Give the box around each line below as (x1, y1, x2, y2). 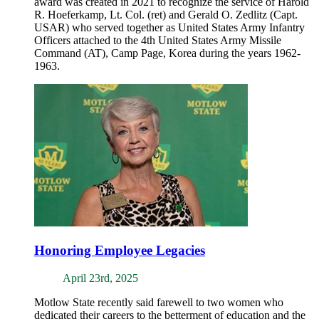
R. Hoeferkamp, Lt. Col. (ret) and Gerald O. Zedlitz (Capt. (34, 9, 298, 21)
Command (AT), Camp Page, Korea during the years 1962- (34, 47, 300, 60)
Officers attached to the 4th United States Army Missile (34, 34, 281, 47)
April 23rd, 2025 (63, 271, 138, 284)
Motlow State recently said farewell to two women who (34, 296, 283, 308)
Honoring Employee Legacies (34, 242, 205, 258)
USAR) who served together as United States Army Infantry (34, 21, 305, 34)
